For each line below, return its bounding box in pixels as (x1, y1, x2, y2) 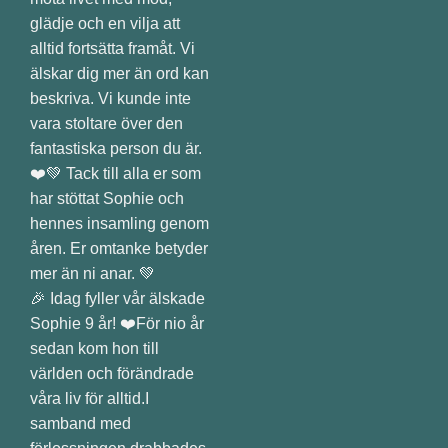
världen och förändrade (30, 365, 194, 382)
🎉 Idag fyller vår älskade (30, 290, 205, 307)
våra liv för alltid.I (30, 390, 149, 407)
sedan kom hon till (30, 340, 159, 357)
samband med (30, 415, 131, 432)
